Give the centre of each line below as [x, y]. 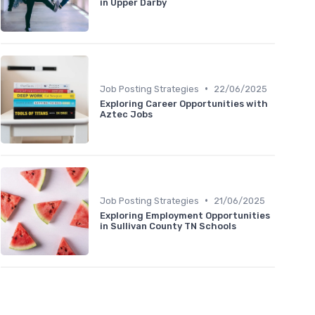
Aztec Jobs [126, 114]
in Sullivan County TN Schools [168, 226]
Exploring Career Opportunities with [184, 103]
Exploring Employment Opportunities [185, 215]
